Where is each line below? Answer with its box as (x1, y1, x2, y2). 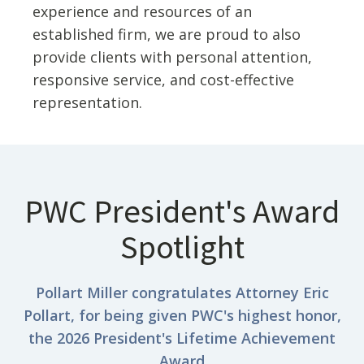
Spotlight (119, 227, 245, 267)
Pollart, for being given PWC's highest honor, (23, 305, 341, 325)
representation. (32, 93, 142, 112)
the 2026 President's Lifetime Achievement (28, 328, 336, 348)
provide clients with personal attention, (32, 47, 312, 67)
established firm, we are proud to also (32, 24, 301, 44)
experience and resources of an (32, 2, 252, 21)
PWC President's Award (24, 191, 340, 232)
